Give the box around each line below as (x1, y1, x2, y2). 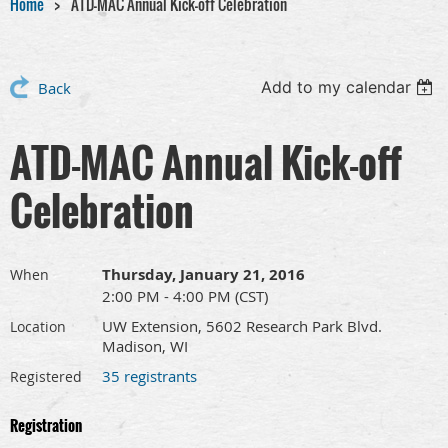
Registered (10, 367, 82, 387)
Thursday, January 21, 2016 (102, 264, 305, 286)
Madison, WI (102, 336, 188, 357)
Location (10, 317, 66, 337)
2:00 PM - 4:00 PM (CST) (102, 286, 268, 307)
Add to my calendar (261, 77, 412, 98)
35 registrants (102, 366, 197, 387)
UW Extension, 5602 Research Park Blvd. (102, 316, 382, 337)
